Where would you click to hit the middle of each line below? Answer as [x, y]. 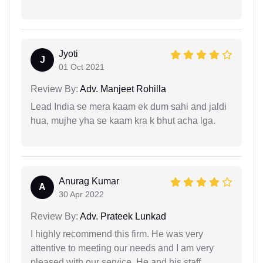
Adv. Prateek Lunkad [122, 216]
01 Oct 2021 [82, 67]
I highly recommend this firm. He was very [117, 234]
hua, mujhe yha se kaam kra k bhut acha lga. [123, 120]
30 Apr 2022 [81, 194]
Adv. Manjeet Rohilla [122, 89]
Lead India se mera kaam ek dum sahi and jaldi [129, 106]
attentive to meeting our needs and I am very [122, 248]
